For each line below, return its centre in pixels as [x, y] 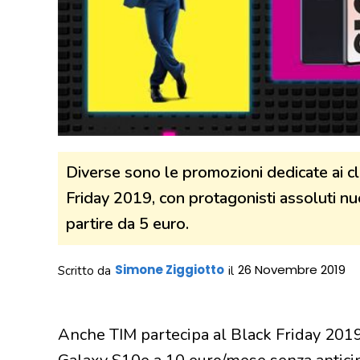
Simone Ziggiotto [170, 269]
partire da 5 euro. [127, 223]
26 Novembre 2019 [292, 269]
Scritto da [84, 270]
